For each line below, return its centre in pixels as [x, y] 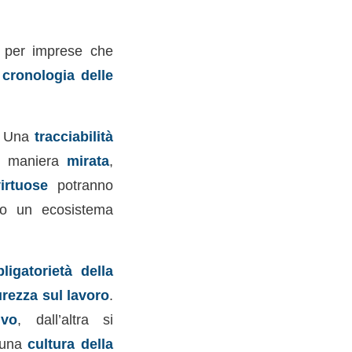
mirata [88, 161]
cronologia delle [58, 75]
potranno [81, 185]
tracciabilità [73, 136]
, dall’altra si [65, 319]
